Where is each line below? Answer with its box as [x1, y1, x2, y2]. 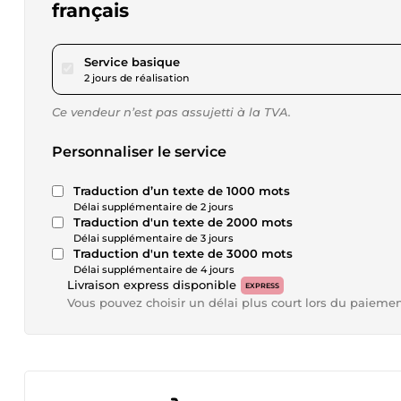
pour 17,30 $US [179, 54, 266, 68]
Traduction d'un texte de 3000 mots [73, 246, 293, 260]
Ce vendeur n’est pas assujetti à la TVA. [52, 105, 291, 119]
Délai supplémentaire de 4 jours [73, 263, 235, 276]
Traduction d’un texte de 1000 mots [73, 183, 290, 198]
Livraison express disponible [67, 277, 236, 292]
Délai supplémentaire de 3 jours [73, 232, 234, 244]
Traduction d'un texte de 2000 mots [73, 215, 293, 229]
